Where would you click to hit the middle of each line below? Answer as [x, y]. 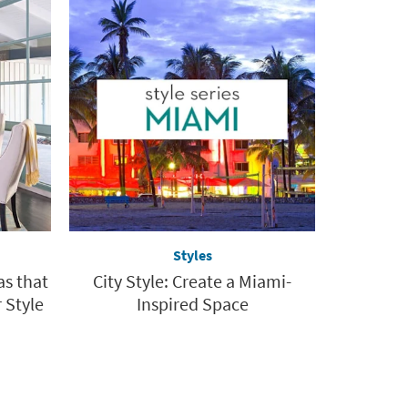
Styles [192, 255]
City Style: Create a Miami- [192, 281]
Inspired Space [192, 304]
